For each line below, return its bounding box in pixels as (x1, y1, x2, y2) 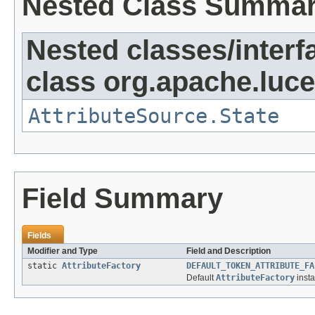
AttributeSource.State (28, 103, 279, 128)
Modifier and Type (27, 245, 98, 256)
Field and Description (186, 245, 271, 256)
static (27, 260, 62, 271)
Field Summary (22, 182, 223, 214)
